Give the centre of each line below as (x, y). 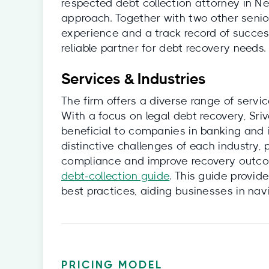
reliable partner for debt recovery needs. (164, 49)
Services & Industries (134, 80)
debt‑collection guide (116, 177)
